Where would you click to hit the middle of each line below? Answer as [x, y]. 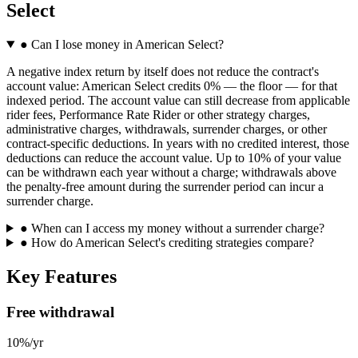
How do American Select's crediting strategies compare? [172, 242]
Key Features [62, 276]
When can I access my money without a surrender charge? [177, 228]
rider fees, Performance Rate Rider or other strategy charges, [158, 114]
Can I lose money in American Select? [127, 44]
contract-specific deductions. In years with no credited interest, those [178, 143]
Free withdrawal [60, 312]
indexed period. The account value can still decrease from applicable [178, 100]
